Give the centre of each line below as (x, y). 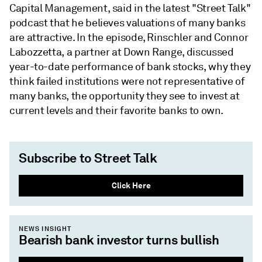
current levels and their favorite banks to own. (117, 111)
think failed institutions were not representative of (127, 81)
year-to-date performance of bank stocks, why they (130, 67)
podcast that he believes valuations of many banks (127, 23)
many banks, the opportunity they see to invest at (125, 96)
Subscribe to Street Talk (88, 158)
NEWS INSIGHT (45, 229)
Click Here (131, 185)
